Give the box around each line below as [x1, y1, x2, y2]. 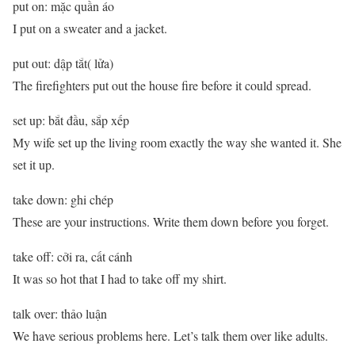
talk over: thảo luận [13, 305, 107, 323]
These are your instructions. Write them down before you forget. [13, 213, 329, 231]
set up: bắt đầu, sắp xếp [13, 112, 129, 129]
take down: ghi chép [13, 191, 113, 208]
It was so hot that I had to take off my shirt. [13, 270, 227, 288]
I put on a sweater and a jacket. [13, 20, 167, 37]
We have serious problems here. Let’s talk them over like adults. [13, 327, 328, 345]
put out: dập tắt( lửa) [13, 55, 113, 72]
